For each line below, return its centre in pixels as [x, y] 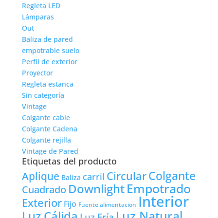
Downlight [96, 189]
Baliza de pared [47, 39]
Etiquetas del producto [69, 161]
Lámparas [38, 17]
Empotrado [158, 188]
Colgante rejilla [46, 140]
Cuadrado [44, 189]
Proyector [37, 73]
